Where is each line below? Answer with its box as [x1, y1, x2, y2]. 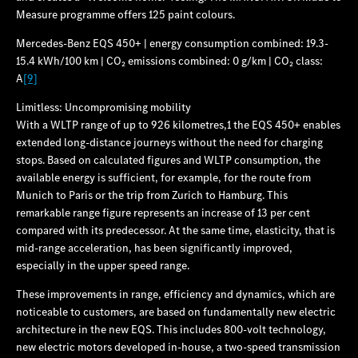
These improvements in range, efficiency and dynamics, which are [16, 286, 335, 301]
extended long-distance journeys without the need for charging [16, 134, 323, 149]
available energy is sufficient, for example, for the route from [16, 169, 311, 185]
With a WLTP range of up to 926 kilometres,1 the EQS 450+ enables [16, 117, 340, 132]
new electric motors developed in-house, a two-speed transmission [16, 339, 340, 354]
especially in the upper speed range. [16, 257, 189, 272]
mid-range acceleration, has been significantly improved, [16, 240, 292, 255]
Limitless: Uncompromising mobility [16, 99, 191, 114]
